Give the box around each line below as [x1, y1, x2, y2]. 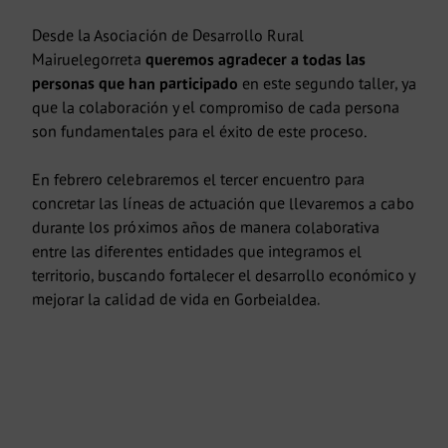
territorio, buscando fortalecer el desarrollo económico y [32, 265, 414, 286]
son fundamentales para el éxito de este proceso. [32, 121, 367, 142]
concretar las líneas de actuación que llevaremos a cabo [32, 193, 414, 214]
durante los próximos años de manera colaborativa [32, 217, 380, 238]
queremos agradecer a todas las [145, 49, 366, 70]
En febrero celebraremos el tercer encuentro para [32, 169, 365, 190]
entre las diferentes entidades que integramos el [32, 241, 362, 262]
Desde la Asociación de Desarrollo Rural [32, 25, 304, 46]
